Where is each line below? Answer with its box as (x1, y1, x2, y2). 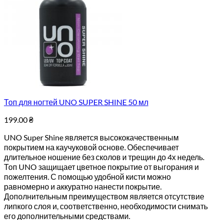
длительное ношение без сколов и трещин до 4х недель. (4, 152, 204, 162)
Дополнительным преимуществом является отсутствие (4, 192, 204, 201)
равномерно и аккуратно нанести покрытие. (4, 182, 162, 191)
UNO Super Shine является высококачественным (4, 133, 179, 142)
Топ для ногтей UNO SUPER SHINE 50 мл (4, 97, 148, 107)
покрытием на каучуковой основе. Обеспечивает (4, 142, 179, 152)
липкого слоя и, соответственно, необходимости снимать (4, 201, 208, 211)
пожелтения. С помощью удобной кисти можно (4, 172, 171, 181)
